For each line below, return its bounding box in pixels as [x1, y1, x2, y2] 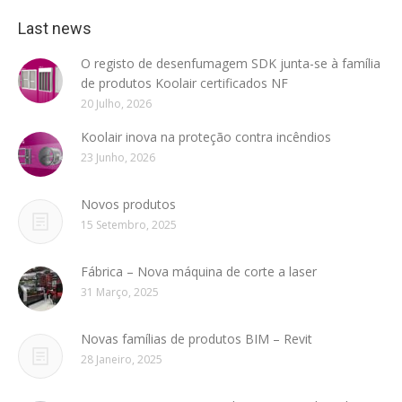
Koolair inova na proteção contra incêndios [81, 128, 331, 145]
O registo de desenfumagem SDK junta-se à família [81, 55, 380, 72]
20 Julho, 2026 [81, 96, 152, 111]
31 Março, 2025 [81, 284, 159, 300]
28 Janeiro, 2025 [81, 352, 162, 367]
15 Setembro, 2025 [81, 217, 177, 232]
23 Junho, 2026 [81, 150, 155, 165]
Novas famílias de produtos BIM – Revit [81, 330, 312, 347]
